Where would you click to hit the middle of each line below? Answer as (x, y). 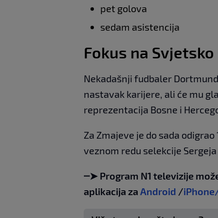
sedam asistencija (140, 27)
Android (158, 191)
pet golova (124, 8)
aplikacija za (111, 191)
